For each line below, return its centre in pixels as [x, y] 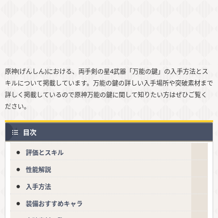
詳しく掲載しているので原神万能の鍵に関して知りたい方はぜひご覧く [106, 95]
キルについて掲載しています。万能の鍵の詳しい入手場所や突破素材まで [109, 83]
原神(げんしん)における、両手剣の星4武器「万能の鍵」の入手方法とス [107, 71]
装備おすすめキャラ [54, 204]
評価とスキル [45, 153]
